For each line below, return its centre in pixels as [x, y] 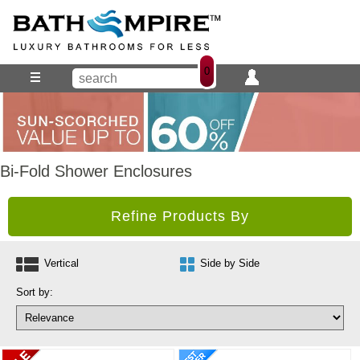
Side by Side [230, 264]
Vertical [61, 264]
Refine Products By [180, 217]
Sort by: [35, 292]
